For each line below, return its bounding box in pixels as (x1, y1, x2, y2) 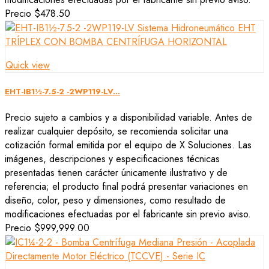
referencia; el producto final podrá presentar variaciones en (5, 180, 248, 194)
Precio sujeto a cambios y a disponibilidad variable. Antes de (5, 110, 252, 125)
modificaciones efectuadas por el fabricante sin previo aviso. (5, 207, 251, 222)
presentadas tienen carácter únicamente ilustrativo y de (5, 166, 228, 180)
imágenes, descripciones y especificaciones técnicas (5, 152, 220, 166)
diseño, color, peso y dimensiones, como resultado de (5, 193, 226, 208)
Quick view (5, 58, 50, 73)
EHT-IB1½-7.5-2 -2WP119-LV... (5, 86, 120, 98)
